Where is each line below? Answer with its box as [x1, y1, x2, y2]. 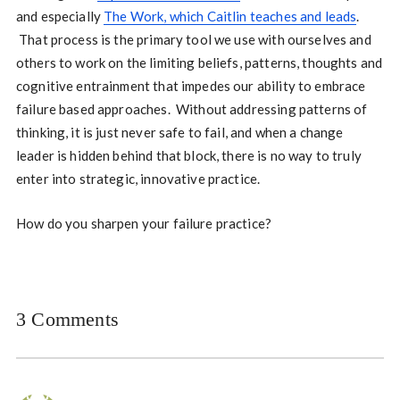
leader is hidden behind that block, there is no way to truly [15, 147, 362, 163]
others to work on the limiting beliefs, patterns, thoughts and [15, 54, 383, 71]
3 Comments [15, 308, 120, 330]
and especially [15, 8, 104, 24]
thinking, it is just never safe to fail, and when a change [15, 124, 344, 140]
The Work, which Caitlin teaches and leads [104, 8, 357, 24]
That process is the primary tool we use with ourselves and [15, 31, 371, 47]
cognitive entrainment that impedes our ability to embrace [15, 78, 366, 94]
